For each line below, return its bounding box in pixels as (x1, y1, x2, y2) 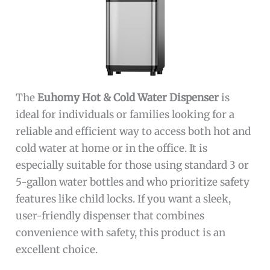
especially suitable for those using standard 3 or (16, 158, 250, 172)
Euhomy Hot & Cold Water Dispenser (37, 90, 219, 104)
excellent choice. (16, 242, 98, 256)
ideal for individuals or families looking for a (16, 107, 235, 121)
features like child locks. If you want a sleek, (16, 192, 231, 206)
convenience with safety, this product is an (16, 225, 226, 239)
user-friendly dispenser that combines (16, 209, 205, 222)
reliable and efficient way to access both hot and (16, 124, 251, 138)
